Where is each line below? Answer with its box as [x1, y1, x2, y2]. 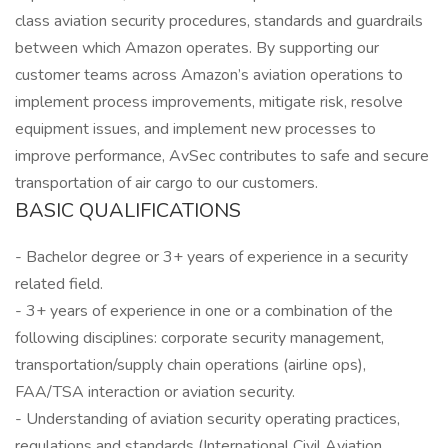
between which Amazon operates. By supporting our [15, 37, 379, 59]
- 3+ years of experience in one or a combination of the [15, 300, 393, 322]
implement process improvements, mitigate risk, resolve [15, 91, 403, 113]
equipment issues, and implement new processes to [15, 118, 376, 140]
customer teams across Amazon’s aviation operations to [15, 64, 403, 86]
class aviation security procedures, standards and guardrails [15, 10, 423, 32]
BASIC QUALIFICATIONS [15, 197, 241, 224]
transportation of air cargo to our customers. [15, 172, 318, 194]
